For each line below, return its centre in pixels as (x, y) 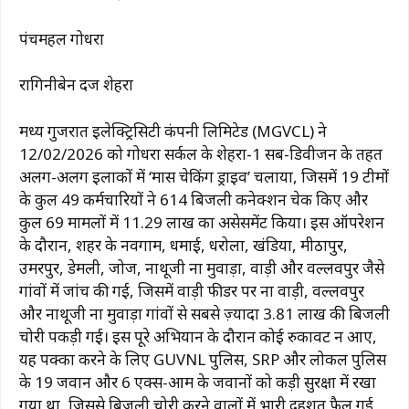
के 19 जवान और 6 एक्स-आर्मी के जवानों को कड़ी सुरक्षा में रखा (198, 382)
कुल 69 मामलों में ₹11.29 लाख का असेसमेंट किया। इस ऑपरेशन (202, 222)
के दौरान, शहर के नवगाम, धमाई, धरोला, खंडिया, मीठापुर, (184, 245)
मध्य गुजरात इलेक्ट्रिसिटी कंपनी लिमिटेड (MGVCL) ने (173, 131)
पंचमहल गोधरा (62, 38)
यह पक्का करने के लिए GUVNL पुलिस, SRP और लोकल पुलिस (203, 359)
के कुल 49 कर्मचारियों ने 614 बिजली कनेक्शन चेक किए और (194, 199)
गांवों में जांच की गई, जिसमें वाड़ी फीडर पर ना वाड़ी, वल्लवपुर (192, 290)
